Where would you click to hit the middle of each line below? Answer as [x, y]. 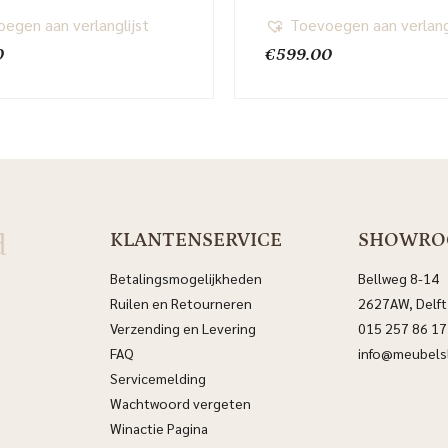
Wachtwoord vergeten [181, 403]
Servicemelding [158, 378]
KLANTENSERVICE [196, 240]
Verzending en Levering [183, 328]
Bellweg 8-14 [398, 278]
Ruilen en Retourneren [181, 303]
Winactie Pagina [161, 428]
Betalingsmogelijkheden [186, 278]
